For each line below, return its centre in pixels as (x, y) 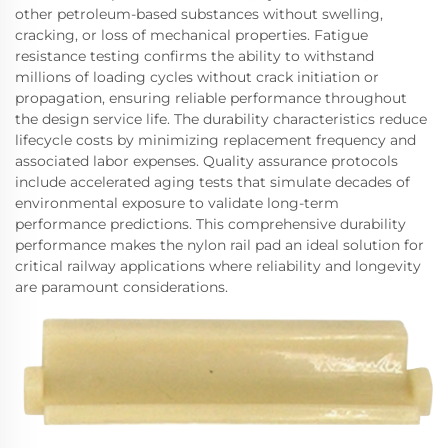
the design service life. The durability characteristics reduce (221, 118)
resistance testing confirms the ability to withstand (194, 55)
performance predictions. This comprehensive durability (210, 223)
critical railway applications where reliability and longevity (218, 265)
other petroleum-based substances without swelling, (199, 13)
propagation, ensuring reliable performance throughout (211, 97)
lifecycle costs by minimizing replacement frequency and (215, 139)
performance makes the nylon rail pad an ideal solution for (219, 244)
